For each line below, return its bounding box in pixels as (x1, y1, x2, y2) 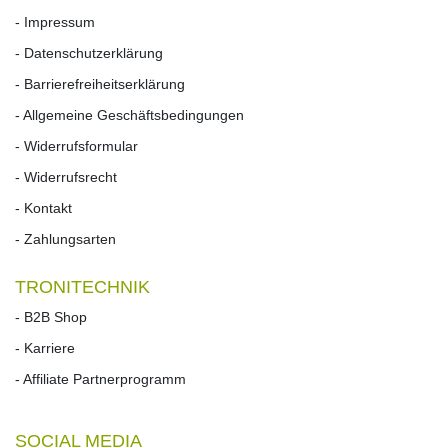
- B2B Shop (15, 309, 87, 325)
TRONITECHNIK (15, 277, 150, 297)
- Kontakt (15, 200, 72, 216)
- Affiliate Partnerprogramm (15, 371, 186, 387)
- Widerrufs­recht (15, 169, 117, 185)
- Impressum (15, 14, 95, 30)
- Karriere (15, 340, 75, 356)
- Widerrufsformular (15, 138, 138, 154)
